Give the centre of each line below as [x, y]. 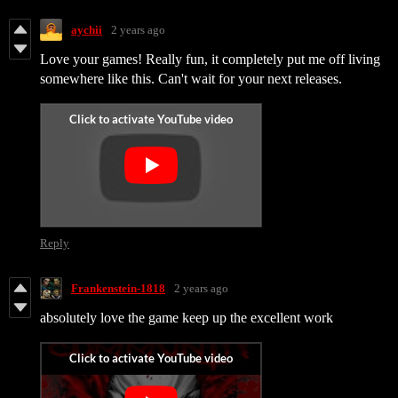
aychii [87, 29]
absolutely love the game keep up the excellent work [187, 318]
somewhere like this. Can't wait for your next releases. [191, 79]
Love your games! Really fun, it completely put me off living [210, 60]
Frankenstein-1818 [118, 288]
